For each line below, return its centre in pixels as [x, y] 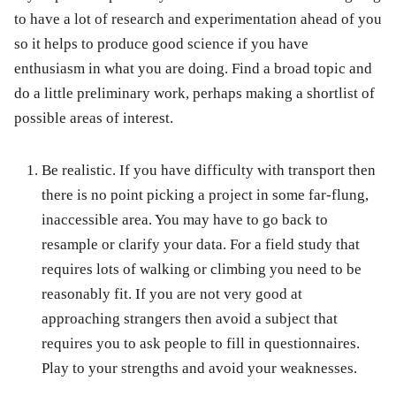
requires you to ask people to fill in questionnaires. [201, 344]
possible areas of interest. [94, 118]
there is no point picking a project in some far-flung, [205, 195]
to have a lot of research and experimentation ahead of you [198, 19]
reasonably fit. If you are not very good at [172, 294]
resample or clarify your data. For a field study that [201, 245]
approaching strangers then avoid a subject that [190, 319]
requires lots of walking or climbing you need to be [202, 270]
